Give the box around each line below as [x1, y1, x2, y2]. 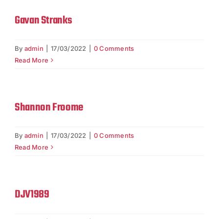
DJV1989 [15, 186, 49, 203]
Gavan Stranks [15, 12, 72, 29]
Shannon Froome [15, 99, 83, 116]
